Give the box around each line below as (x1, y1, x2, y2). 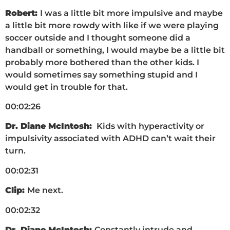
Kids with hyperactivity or (94, 121, 204, 131)
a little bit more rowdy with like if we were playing (5, 20, 219, 30)
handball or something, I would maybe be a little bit (5, 45, 225, 55)
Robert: (5, 8, 40, 18)
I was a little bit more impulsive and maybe (40, 8, 223, 18)
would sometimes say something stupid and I (5, 69, 198, 80)
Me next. (27, 185, 63, 196)
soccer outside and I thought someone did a (5, 32, 190, 43)
